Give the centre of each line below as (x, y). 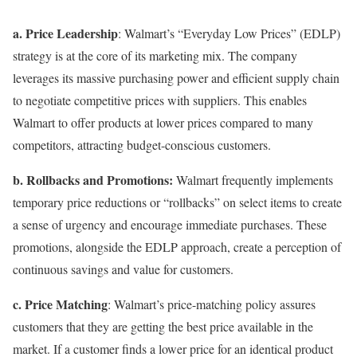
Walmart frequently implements (253, 179)
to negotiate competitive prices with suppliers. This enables (160, 100)
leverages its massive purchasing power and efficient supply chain (176, 77)
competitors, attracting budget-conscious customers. (142, 144)
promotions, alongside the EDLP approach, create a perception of (177, 246)
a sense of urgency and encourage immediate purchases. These (170, 224)
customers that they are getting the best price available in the (163, 326)
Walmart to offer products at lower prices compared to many (163, 122)
